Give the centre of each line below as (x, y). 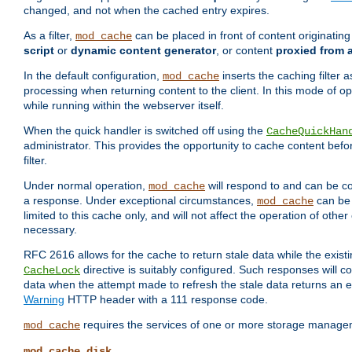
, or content (246, 51)
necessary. (50, 230)
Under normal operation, (86, 186)
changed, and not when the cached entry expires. (147, 11)
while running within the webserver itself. (124, 106)
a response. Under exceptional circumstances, (140, 201)
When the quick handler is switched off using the (145, 131)
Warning (44, 300)
